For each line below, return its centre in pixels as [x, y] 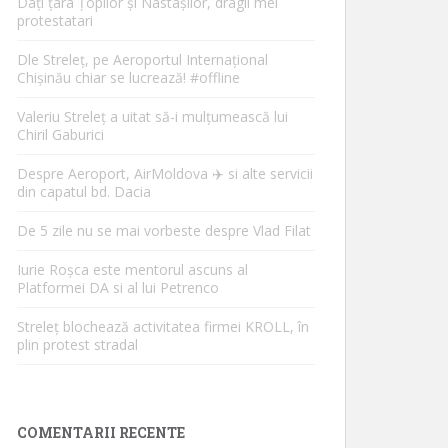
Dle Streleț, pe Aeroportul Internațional [142, 59]
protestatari [55, 20]
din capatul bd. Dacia [84, 191]
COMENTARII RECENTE [101, 432]
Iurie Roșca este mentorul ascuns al [132, 269]
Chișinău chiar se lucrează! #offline [128, 77]
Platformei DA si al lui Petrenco [118, 287]
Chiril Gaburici [60, 134]
